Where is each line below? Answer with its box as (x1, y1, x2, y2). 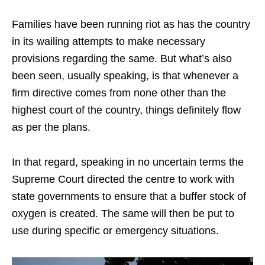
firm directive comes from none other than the (12, 87, 226, 99)
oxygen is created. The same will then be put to (12, 208, 234, 219)
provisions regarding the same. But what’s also (12, 53, 232, 64)
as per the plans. (12, 121, 91, 133)
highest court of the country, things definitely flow (12, 104, 241, 116)
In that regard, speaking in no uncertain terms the (12, 156, 244, 168)
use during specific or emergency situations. (12, 225, 219, 237)
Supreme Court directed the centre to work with (12, 173, 234, 185)
